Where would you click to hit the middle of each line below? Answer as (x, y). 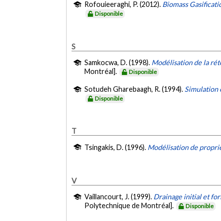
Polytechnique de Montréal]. (130, 206)
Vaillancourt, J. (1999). (119, 197)
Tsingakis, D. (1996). (116, 147)
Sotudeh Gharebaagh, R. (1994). (135, 89)
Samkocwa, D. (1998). (118, 63)
